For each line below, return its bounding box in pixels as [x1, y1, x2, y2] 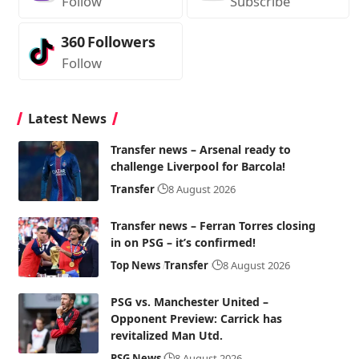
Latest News [27, 110, 107, 127]
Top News [110, 258, 160, 272]
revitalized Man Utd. [110, 328, 223, 343]
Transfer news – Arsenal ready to [110, 142, 291, 157]
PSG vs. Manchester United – [110, 294, 268, 309]
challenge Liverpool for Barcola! [110, 159, 285, 174]
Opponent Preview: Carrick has [110, 311, 282, 326]
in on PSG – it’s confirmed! [110, 235, 256, 250]
